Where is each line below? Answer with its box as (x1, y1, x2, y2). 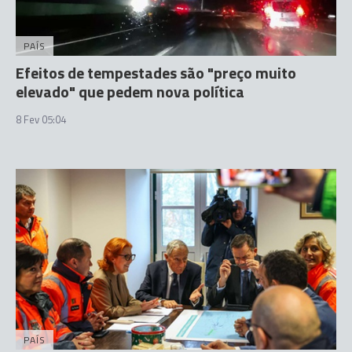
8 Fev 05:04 (16, 112, 66, 127)
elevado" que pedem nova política (16, 79, 244, 104)
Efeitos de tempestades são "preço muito (16, 60, 296, 85)
